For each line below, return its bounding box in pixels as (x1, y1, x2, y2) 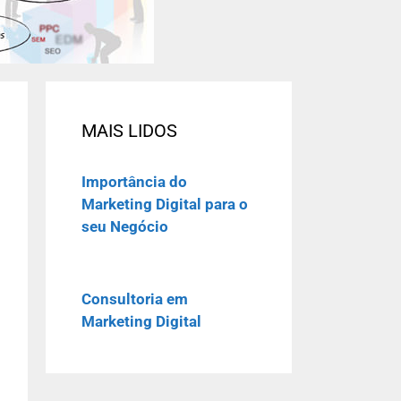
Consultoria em (81, 289, 188, 308)
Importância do (81, 173, 187, 191)
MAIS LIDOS (81, 120, 177, 141)
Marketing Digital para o (81, 195, 248, 213)
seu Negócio (81, 218, 168, 235)
